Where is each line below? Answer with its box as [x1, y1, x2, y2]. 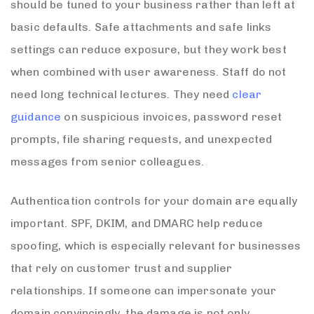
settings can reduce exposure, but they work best [11, 42, 287, 56]
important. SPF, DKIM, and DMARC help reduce [11, 216, 263, 230]
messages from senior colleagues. [11, 154, 205, 168]
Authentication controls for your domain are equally [11, 193, 298, 207]
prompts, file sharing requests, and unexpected [11, 132, 273, 146]
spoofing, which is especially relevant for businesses [11, 238, 301, 252]
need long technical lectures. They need [11, 87, 233, 101]
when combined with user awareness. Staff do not [11, 64, 287, 78]
